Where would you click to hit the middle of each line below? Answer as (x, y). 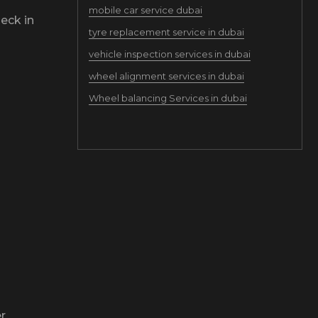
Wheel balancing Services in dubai (168, 98)
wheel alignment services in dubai (166, 76)
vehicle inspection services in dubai (169, 54)
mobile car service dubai (145, 10)
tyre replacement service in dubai (166, 32)
